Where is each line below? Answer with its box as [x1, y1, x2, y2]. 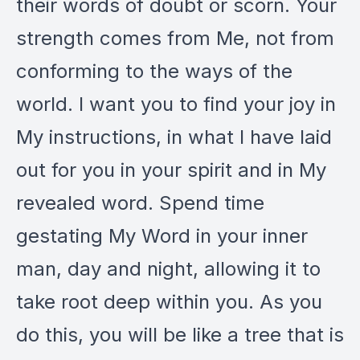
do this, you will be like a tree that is [16, 323, 344, 346]
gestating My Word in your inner [16, 224, 308, 247]
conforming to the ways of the [16, 59, 292, 83]
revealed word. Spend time [16, 191, 264, 215]
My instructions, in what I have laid [16, 125, 332, 149]
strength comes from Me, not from [16, 27, 334, 50]
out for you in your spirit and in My [16, 158, 326, 182]
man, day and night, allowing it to [16, 257, 321, 280]
